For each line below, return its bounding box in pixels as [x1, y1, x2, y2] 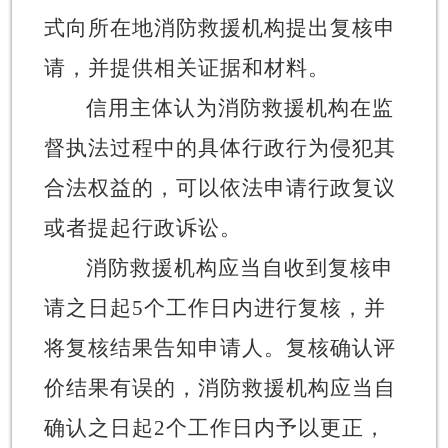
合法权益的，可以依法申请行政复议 [43, 175, 396, 200]
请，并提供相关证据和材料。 [43, 55, 330, 80]
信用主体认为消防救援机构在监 [85, 95, 394, 120]
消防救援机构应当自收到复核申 [85, 255, 394, 280]
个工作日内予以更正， [165, 415, 386, 440]
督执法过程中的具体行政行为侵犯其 [43, 135, 396, 160]
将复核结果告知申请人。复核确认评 [43, 335, 396, 360]
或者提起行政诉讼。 [43, 215, 242, 240]
